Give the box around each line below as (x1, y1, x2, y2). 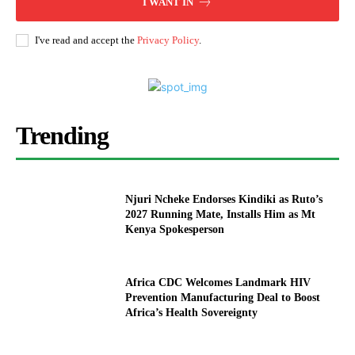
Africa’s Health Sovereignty (125, 307, 258, 319)
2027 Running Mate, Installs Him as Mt (125, 208, 316, 220)
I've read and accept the (35, 34, 137, 47)
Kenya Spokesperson (125, 223, 225, 235)
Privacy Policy (137, 34, 199, 47)
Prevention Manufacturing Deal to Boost (125, 292, 321, 304)
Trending (16, 121, 109, 151)
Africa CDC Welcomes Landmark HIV (125, 277, 311, 289)
